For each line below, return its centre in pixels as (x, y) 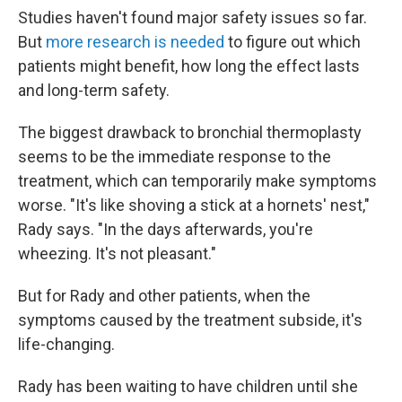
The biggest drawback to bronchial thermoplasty (190, 133)
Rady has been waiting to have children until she (188, 387)
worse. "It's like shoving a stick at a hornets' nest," (194, 205)
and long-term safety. (94, 91)
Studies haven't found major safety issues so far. (192, 18)
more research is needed (135, 42)
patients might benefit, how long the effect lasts (189, 66)
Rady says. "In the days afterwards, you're (166, 230)
